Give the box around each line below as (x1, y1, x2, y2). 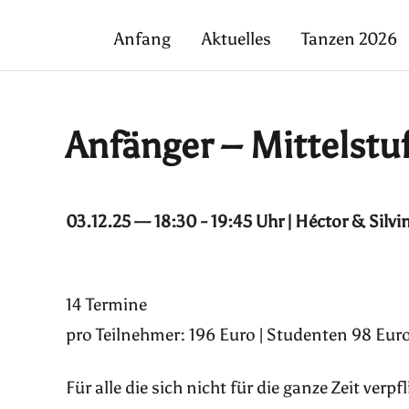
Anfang (114, 28, 171, 50)
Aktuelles (201, 28, 271, 50)
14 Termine (66, 294, 147, 316)
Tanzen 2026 (301, 28, 398, 50)
